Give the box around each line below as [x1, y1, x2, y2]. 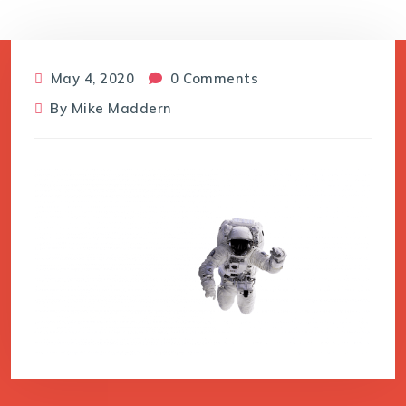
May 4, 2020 [46, 69, 135, 87]
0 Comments [166, 69, 259, 87]
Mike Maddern [71, 99, 172, 117]
